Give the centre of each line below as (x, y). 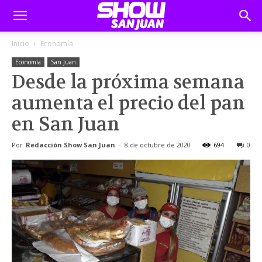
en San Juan (66, 124)
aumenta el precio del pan (128, 103)
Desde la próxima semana (128, 82)
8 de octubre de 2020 (158, 145)
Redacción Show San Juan (70, 145)
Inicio (20, 44)
